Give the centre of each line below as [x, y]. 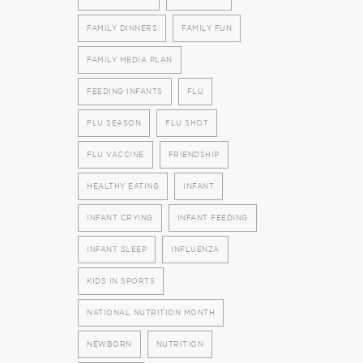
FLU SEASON [114, 123]
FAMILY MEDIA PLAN [130, 60]
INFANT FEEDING [212, 218]
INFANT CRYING [120, 218]
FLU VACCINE [115, 154]
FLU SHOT [187, 123]
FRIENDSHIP [194, 154]
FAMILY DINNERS [122, 28]
